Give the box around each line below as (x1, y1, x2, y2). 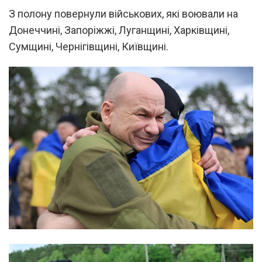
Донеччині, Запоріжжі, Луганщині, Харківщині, (9, 23, 229, 36)
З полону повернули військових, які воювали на (9, 7, 238, 20)
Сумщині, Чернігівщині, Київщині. (9, 40, 168, 53)
